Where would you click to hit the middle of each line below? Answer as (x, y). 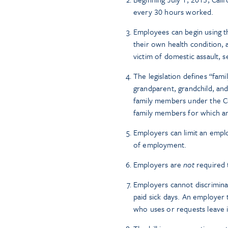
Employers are (159, 164)
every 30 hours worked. (174, 12)
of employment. (160, 145)
